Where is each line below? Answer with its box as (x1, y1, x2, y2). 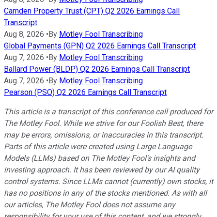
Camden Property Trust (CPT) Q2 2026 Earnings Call (4, 6, 180, 15)
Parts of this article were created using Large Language (4, 141, 192, 151)
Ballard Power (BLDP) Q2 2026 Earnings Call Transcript (4, 64, 190, 74)
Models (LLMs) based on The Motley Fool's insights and (4, 153, 195, 163)
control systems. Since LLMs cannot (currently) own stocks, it (4, 176, 213, 186)
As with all (170, 188, 207, 198)
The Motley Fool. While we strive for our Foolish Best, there (4, 118, 203, 128)
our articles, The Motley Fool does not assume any (4, 200, 175, 209)
